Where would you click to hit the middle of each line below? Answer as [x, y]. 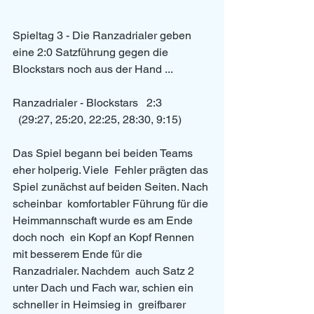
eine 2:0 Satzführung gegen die [92, 53]
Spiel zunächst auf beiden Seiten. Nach [112, 187]
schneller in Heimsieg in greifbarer [101, 305]
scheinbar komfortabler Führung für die [112, 204]
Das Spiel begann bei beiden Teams [104, 153]
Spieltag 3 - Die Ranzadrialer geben [103, 36]
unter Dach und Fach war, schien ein [104, 288]
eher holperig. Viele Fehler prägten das [112, 170]
